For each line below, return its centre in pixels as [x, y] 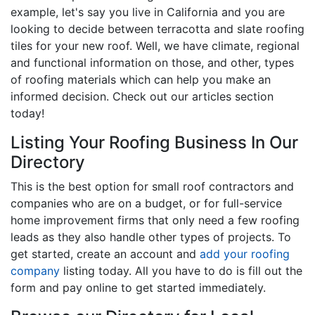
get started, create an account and [105, 253]
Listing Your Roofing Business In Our [154, 142]
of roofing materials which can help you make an [141, 79]
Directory [48, 162]
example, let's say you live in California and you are [148, 12]
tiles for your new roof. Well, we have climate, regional [155, 45]
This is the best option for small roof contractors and [152, 186]
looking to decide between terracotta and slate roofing [157, 28]
